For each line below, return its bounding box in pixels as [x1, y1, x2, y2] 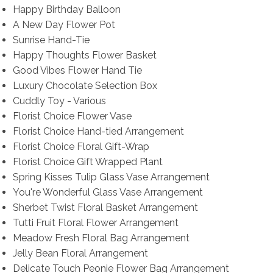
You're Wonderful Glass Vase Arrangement [12, 186, 203, 199]
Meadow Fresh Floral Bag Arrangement [12, 232, 190, 244]
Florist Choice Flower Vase [12, 110, 132, 122]
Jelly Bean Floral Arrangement [12, 247, 148, 260]
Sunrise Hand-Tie [12, 34, 90, 46]
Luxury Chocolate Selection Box [12, 80, 157, 92]
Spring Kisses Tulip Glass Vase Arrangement [12, 171, 210, 183]
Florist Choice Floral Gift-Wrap [12, 141, 149, 153]
